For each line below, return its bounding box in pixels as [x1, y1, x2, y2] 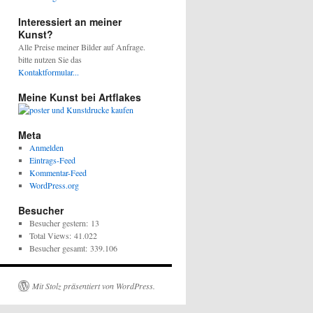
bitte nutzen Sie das [18, 53, 82, 65]
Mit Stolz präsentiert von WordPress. [32, 279, 155, 291]
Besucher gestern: [29, 217, 91, 228]
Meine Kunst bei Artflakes [18, 89, 141, 104]
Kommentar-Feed [29, 166, 87, 178]
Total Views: [29, 229, 74, 241]
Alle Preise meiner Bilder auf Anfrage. [18, 41, 145, 52]
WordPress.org [29, 179, 79, 191]
